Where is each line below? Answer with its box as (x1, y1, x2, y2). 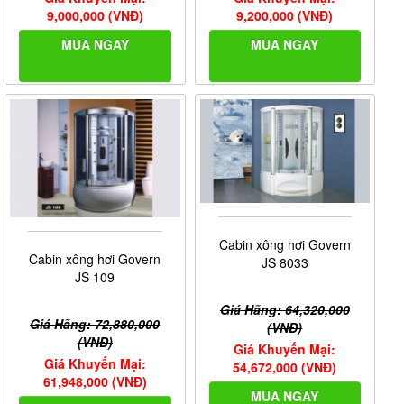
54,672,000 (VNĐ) (233, 358, 337, 377)
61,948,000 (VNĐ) (42, 372, 147, 391)
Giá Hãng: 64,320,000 (219, 300, 350, 319)
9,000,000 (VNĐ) (46, 6, 143, 25)
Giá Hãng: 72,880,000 (30, 315, 161, 334)
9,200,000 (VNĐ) (236, 6, 334, 25)
